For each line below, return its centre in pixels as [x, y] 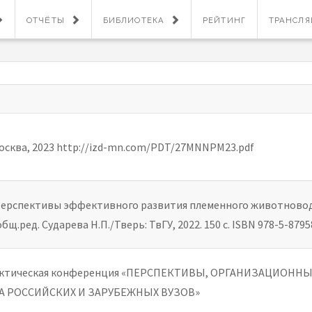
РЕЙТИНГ [224, 20]
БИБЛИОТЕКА [134, 20]
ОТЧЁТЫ [46, 20]
